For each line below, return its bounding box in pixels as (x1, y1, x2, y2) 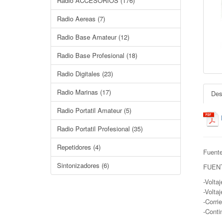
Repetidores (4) (57, 142, 101, 152)
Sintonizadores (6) (57, 161, 109, 170)
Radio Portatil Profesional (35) (57, 124, 143, 133)
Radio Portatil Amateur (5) (57, 106, 131, 115)
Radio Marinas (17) (57, 87, 111, 97)
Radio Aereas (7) (57, 14, 105, 23)
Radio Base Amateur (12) (57, 32, 129, 42)
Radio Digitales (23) (57, 69, 113, 78)
